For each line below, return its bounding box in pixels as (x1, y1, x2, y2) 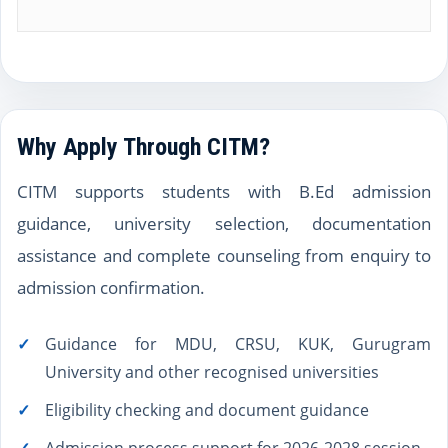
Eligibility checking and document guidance (45, 399, 369, 421)
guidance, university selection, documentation (17, 212, 431, 235)
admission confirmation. (17, 276, 205, 299)
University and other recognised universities (45, 361, 379, 383)
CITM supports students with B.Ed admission (17, 180, 431, 203)
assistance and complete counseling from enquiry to (17, 244, 431, 267)
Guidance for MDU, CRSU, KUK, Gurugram (45, 333, 431, 355)
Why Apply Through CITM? (17, 133, 270, 161)
